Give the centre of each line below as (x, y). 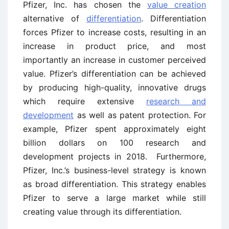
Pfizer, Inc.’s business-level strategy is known (114, 170)
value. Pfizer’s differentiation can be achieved (114, 74)
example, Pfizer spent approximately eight (114, 129)
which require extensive (85, 101)
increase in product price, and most (114, 46)
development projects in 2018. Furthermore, (114, 156)
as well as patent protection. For (140, 115)
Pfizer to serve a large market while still (114, 198)
